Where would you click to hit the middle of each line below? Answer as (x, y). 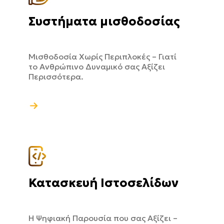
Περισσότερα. (56, 76)
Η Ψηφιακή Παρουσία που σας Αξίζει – (103, 218)
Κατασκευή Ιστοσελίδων (103, 183)
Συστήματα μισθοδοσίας (104, 21)
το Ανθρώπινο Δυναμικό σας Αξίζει (97, 66)
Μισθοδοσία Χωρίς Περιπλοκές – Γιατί (102, 56)
